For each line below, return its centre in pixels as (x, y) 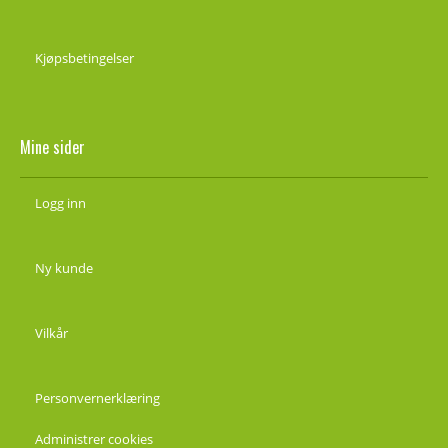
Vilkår (51, 332)
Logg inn (60, 202)
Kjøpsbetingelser (84, 57)
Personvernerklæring (97, 397)
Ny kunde (64, 267)
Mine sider (52, 146)
